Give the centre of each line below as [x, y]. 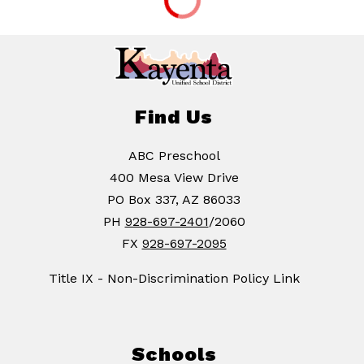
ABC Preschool [174, 156]
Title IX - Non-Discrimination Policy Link [174, 279]
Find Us [174, 117]
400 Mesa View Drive [174, 178]
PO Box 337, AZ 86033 [174, 200]
